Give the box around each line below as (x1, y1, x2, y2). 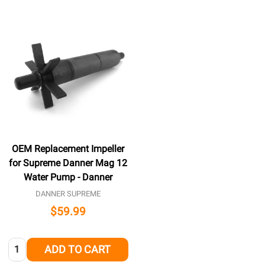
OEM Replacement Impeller (12, 143, 125, 155)
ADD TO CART (44, 243, 111, 256)
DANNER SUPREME (35, 189, 101, 199)
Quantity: (8, 238, 46, 250)
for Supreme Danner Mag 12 (9, 157, 128, 169)
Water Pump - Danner (24, 172, 113, 183)
